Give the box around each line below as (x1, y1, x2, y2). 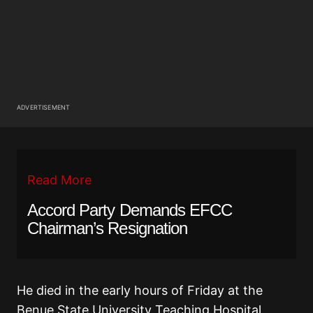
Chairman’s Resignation (27, 218, 187, 238)
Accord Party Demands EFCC (27, 200, 232, 219)
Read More (27, 172, 92, 187)
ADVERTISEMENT (17, 103, 71, 111)
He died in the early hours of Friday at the (17, 282, 263, 298)
